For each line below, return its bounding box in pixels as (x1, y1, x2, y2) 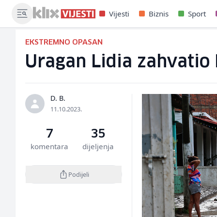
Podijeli (68, 170, 89, 179)
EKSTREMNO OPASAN (25, 39, 103, 46)
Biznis (149, 9, 169, 18)
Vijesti (109, 9, 129, 18)
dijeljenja (82, 141, 114, 151)
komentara (31, 141, 69, 151)
